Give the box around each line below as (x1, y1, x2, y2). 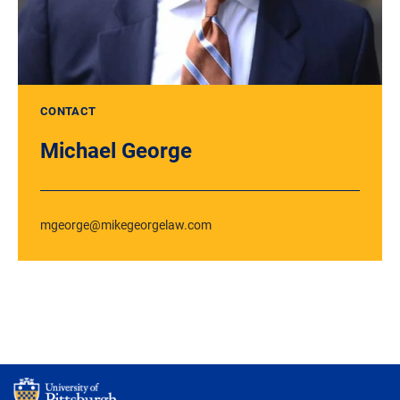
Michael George (40, 136, 192, 165)
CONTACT (40, 103, 96, 119)
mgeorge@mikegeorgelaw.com (40, 216, 212, 234)
